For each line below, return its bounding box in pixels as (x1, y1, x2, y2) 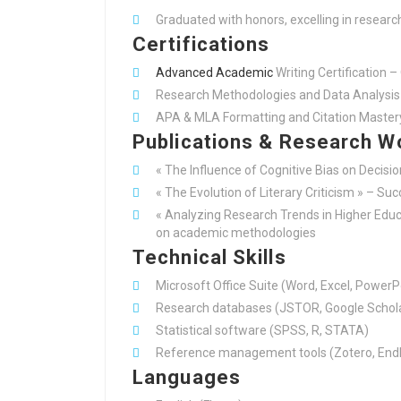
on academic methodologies (156, 226, 316, 240)
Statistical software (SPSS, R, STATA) (156, 323, 369, 337)
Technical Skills (132, 246, 286, 269)
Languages (132, 366, 241, 388)
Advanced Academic (156, 65, 273, 80)
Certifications (132, 33, 270, 55)
